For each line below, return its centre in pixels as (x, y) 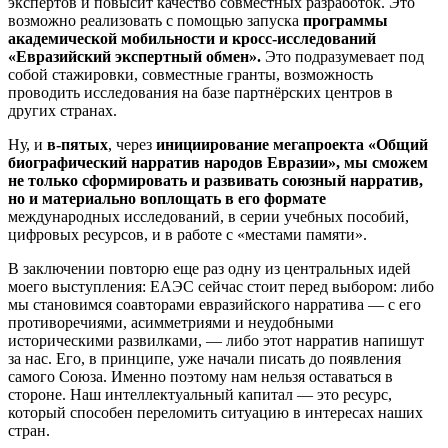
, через (132, 145)
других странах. (62, 111)
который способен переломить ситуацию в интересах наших (215, 413)
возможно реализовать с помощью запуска (155, 21)
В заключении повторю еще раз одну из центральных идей (209, 269)
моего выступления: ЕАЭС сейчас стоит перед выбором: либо (221, 287)
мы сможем (386, 163)
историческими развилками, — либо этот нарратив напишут (216, 341)
